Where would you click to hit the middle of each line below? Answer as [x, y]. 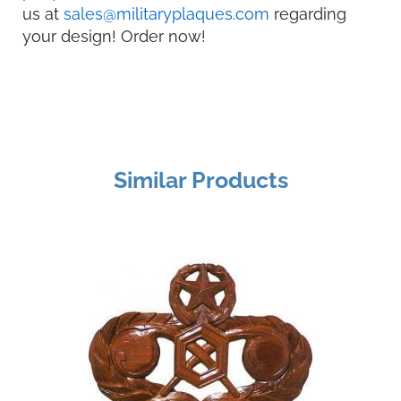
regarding [308, 14]
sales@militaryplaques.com [166, 14]
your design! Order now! [114, 37]
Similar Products [200, 180]
